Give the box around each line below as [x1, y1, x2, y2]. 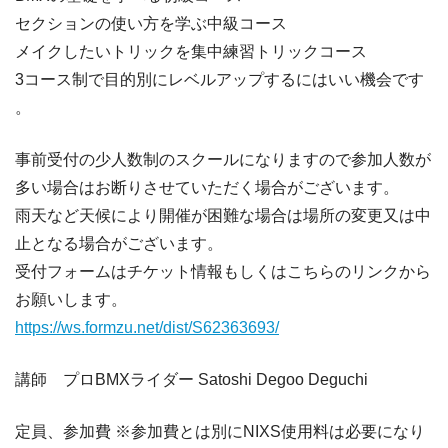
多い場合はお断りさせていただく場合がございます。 [15, 179, 399, 197]
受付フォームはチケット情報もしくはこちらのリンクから [15, 263, 431, 281]
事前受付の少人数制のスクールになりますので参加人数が [15, 151, 431, 169]
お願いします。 [15, 291, 127, 309]
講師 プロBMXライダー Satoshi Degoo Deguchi [15, 371, 368, 389]
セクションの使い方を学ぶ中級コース [15, 15, 287, 33]
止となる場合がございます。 [15, 235, 223, 253]
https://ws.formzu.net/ [15, 319, 163, 337]
